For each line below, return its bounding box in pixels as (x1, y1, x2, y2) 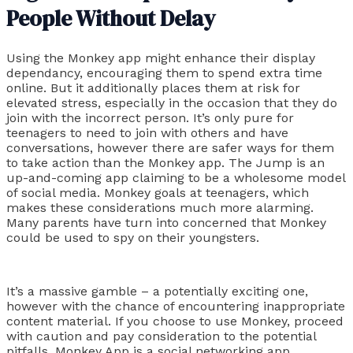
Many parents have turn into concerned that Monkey (6, 215, 326, 231)
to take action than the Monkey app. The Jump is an (6, 155, 325, 171)
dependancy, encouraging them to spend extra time (6, 65, 322, 81)
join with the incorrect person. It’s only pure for (6, 110, 294, 126)
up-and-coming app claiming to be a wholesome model (6, 170, 345, 186)
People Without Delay (6, 2, 216, 33)
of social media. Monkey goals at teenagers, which (6, 185, 309, 201)
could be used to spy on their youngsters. (6, 230, 259, 246)
